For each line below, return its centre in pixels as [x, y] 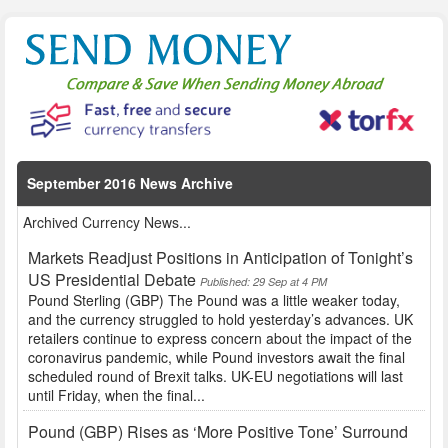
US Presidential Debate [112, 280]
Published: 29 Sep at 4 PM [263, 282]
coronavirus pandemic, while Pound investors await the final [216, 357]
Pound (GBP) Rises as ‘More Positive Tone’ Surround [218, 432]
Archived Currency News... [107, 222]
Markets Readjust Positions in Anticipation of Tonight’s [220, 258]
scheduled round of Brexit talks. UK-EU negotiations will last [215, 376]
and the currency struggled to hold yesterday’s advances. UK [220, 319]
